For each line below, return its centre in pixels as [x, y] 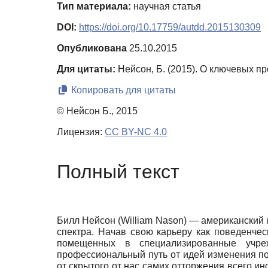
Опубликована [92, 48]
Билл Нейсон [88, 221]
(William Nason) [153, 221]
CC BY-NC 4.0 [136, 132]
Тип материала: [94, 7]
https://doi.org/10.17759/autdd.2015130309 [170, 28]
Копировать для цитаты [122, 90]
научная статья [166, 7]
